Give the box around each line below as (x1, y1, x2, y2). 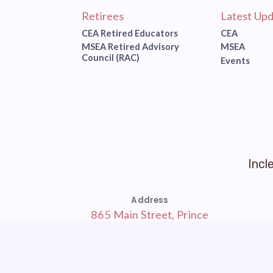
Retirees (82, 9, 124, 23)
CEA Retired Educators (82, 27, 179, 38)
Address (131, 194, 168, 206)
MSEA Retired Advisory (82, 41, 180, 52)
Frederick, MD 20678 (96, 225, 204, 239)
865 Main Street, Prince (91, 207, 209, 221)
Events (220, 55, 250, 66)
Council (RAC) (82, 52, 140, 63)
